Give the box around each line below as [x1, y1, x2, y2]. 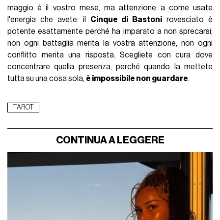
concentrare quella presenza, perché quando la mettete [7, 63, 213, 71]
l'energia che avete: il [7, 16, 90, 24]
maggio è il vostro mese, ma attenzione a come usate [7, 4, 213, 12]
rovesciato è [162, 16, 213, 24]
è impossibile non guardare [86, 75, 189, 83]
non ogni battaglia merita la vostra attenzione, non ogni [7, 39, 213, 48]
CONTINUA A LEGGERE [55, 136, 165, 145]
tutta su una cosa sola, [7, 75, 86, 83]
